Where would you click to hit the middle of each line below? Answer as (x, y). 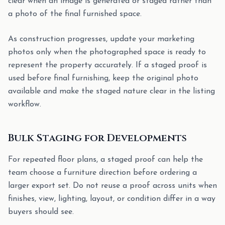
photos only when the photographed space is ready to (107, 52)
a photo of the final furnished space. (75, 14)
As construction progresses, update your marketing (101, 39)
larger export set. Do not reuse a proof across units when (113, 186)
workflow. (25, 104)
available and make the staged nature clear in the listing (111, 91)
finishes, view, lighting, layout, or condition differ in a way (112, 199)
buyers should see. (41, 212)
